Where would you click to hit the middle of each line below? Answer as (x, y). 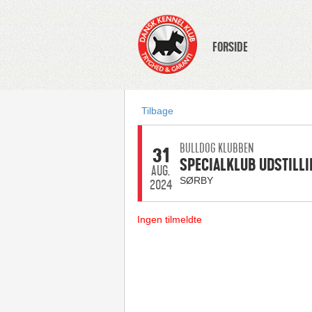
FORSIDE (230, 47)
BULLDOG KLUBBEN (216, 148)
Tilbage (157, 111)
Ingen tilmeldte (169, 219)
